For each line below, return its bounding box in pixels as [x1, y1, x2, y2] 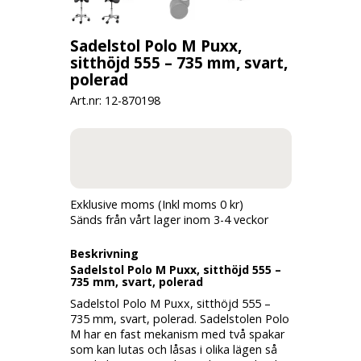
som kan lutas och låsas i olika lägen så [69, 342, 277, 357]
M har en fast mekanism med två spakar [69, 326, 284, 342]
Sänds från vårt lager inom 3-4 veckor [69, 212, 268, 227]
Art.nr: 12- [69, 93, 122, 108]
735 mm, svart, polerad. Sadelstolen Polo [69, 311, 289, 326]
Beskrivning [69, 246, 139, 261]
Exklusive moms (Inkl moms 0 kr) [69, 197, 243, 212]
